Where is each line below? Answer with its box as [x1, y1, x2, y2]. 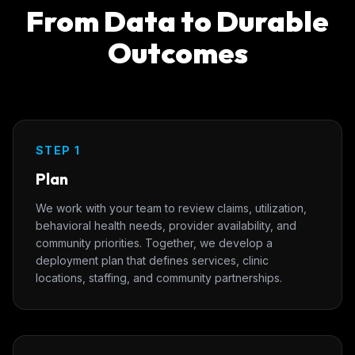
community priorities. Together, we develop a [36, 236, 273, 250]
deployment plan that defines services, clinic [36, 254, 269, 268]
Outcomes [107, 35, 248, 71]
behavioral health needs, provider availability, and [36, 219, 296, 233]
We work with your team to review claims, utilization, [36, 201, 307, 216]
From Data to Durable [26, 3, 329, 40]
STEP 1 [36, 143, 81, 158]
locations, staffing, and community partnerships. [36, 271, 282, 285]
